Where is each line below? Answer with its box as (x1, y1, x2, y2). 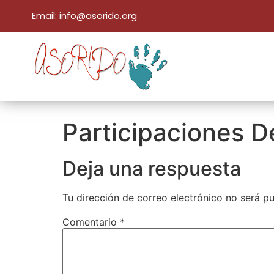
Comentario (62, 216, 120, 229)
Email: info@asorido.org (32, 9, 137, 22)
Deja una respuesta (62, 157, 241, 180)
